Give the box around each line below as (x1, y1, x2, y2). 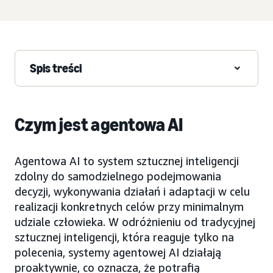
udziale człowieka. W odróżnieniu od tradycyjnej (15, 214, 255, 229)
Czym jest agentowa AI (15, 113, 183, 136)
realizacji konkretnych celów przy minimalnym (15, 199, 244, 213)
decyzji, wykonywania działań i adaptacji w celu (15, 184, 250, 198)
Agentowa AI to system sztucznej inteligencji (15, 154, 239, 168)
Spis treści (30, 60, 82, 76)
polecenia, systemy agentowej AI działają (15, 245, 221, 259)
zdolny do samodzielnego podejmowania (15, 169, 221, 183)
